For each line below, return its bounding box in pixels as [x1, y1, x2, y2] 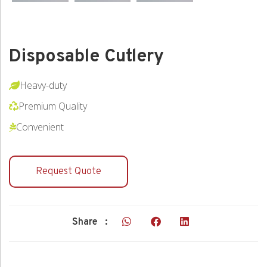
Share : [72, 216, 108, 228]
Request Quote [36, 165, 101, 178]
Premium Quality [18, 99, 87, 113]
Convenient [16, 120, 64, 133]
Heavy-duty [20, 78, 67, 92]
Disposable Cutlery [9, 45, 164, 68]
